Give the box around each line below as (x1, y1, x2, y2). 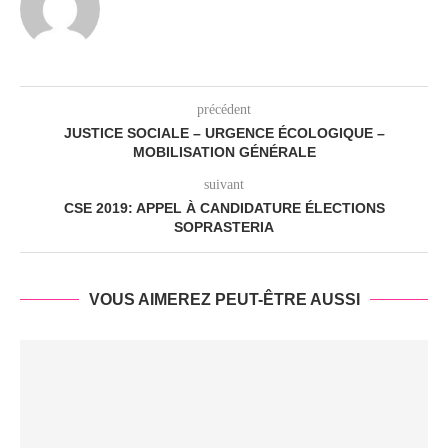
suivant (204, 177, 244, 193)
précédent (197, 102, 251, 118)
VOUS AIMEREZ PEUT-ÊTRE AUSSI (88, 291, 360, 309)
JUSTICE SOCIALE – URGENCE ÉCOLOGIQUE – (63, 125, 385, 142)
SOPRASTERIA (174, 219, 274, 236)
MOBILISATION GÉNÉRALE (132, 144, 316, 161)
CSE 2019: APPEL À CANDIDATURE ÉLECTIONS (63, 200, 385, 217)
